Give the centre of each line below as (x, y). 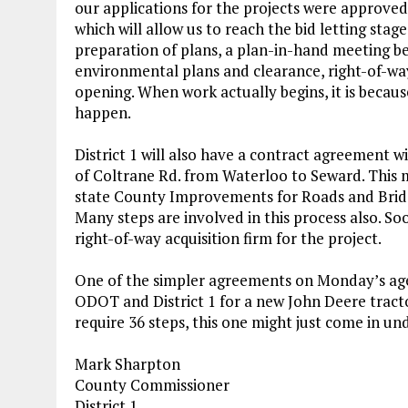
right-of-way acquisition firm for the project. (228, 239)
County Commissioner (152, 385)
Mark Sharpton (127, 364)
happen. (103, 113)
